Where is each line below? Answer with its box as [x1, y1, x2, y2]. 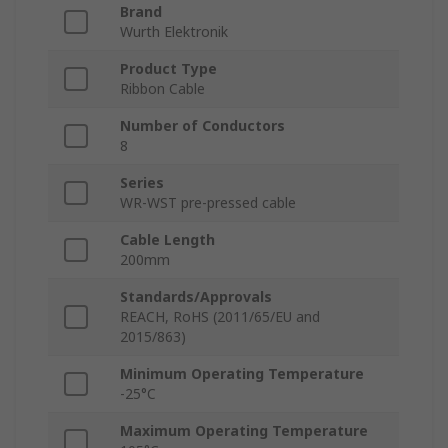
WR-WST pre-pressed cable [120, 193, 296, 213]
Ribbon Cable [120, 79, 205, 99]
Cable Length [120, 230, 215, 250]
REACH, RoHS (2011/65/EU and [120, 307, 320, 327]
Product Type [120, 59, 217, 79]
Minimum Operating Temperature [120, 364, 364, 384]
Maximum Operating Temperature [120, 421, 368, 441]
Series [120, 173, 164, 193]
